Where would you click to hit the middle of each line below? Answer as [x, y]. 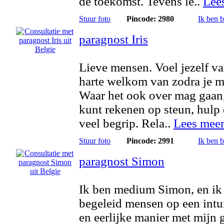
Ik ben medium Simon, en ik [150, 189]
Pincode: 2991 [150, 141]
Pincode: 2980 [150, 19]
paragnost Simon [122, 161]
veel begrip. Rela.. [126, 123]
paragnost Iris [113, 39]
